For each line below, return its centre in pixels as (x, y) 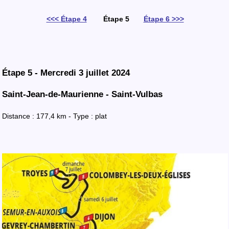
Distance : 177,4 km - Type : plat (54, 116)
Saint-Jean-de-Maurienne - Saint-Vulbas (82, 94)
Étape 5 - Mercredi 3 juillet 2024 (66, 73)
